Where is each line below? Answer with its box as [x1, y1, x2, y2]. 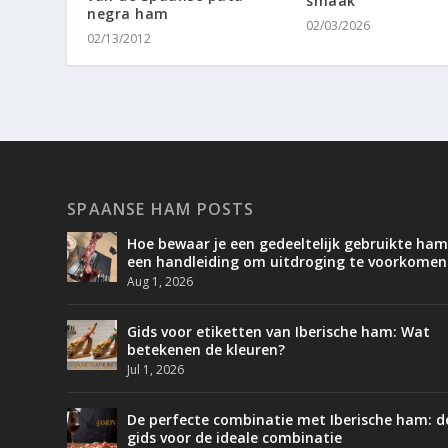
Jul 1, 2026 [127, 360, 185, 378]
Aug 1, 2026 [127, 272, 194, 290]
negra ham [87, 3, 169, 23]
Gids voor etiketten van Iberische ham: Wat [127, 321, 431, 341]
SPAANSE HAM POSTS [67, 197, 255, 220]
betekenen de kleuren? [127, 339, 286, 359]
